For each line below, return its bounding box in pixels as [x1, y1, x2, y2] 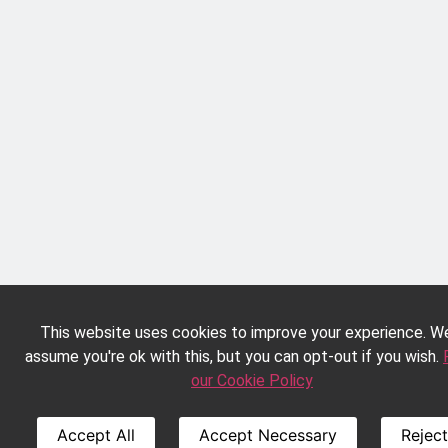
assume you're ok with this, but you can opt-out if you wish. [25, 347, 443, 366]
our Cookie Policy [191, 371, 313, 390]
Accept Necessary [198, 425, 337, 445]
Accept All [56, 425, 135, 445]
